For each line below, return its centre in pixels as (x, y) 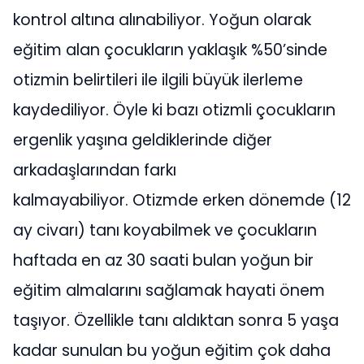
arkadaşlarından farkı (95, 170)
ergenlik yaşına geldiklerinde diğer (143, 140)
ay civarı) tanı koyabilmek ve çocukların (165, 230)
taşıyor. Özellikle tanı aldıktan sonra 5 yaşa (176, 320)
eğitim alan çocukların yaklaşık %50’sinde (170, 50)
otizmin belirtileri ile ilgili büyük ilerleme (158, 80)
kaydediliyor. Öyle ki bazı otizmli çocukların (174, 110)
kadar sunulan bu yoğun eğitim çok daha (172, 350)
